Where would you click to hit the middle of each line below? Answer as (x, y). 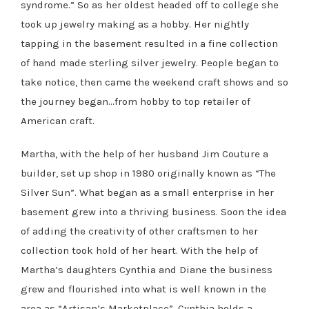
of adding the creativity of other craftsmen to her (139, 231)
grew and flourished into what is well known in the (143, 289)
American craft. (58, 120)
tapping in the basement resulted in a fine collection (149, 43)
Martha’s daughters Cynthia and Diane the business (147, 269)
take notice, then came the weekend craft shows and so (154, 82)
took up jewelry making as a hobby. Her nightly (135, 24)
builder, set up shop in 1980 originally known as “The (148, 173)
